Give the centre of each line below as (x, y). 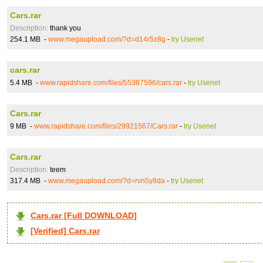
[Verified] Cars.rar (65, 231)
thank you (65, 28)
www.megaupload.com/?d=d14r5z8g (107, 39)
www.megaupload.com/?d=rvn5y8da (107, 181)
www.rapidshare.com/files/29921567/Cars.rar (106, 126)
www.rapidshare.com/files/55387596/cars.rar (111, 83)
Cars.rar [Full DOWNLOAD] (84, 215)
